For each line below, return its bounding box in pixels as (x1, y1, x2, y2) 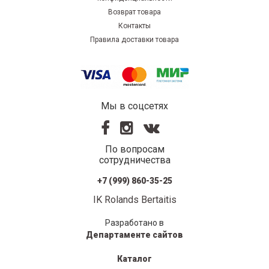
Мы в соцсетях (101, 100, 168, 112)
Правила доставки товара (90, 35, 179, 44)
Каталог (117, 254, 152, 264)
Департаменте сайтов (86, 230, 183, 240)
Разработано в (105, 218, 164, 228)
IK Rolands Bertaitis (92, 194, 177, 206)
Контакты (118, 22, 151, 31)
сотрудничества (98, 154, 171, 166)
